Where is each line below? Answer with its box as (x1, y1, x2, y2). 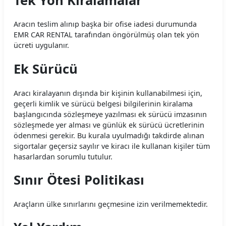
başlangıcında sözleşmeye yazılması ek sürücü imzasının (14, 109, 207, 119)
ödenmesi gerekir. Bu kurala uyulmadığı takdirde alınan (14, 130, 204, 140)
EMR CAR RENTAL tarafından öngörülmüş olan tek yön (14, 30, 199, 40)
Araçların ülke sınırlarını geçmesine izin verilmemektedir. (14, 199, 208, 209)
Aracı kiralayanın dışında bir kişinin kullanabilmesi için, (14, 88, 202, 98)
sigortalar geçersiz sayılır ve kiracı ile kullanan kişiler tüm (14, 141, 210, 151)
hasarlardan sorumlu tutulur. (14, 151, 112, 161)
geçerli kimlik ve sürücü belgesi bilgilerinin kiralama (14, 98, 193, 108)
